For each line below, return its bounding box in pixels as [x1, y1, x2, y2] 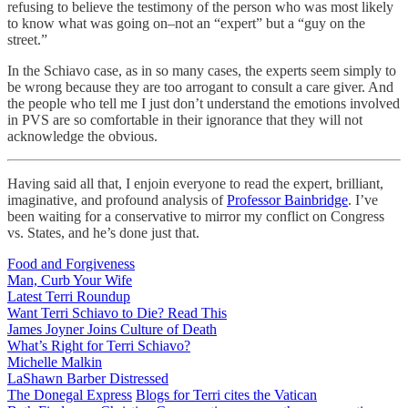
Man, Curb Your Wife [7, 271, 132, 288]
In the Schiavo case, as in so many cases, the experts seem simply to [7, 62, 396, 78]
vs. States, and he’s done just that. [7, 224, 199, 240]
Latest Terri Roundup [7, 288, 130, 304]
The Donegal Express [7, 386, 132, 403]
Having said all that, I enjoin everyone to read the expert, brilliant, [7, 175, 383, 191]
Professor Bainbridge [227, 191, 348, 208]
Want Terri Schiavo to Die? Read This [7, 304, 227, 321]
